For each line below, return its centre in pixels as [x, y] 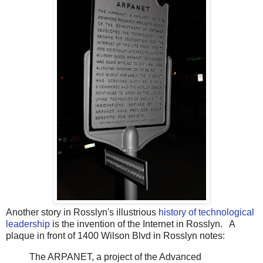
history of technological [206, 213]
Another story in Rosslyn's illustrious [82, 213]
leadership [28, 224]
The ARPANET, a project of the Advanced [115, 257]
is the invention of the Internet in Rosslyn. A [142, 224]
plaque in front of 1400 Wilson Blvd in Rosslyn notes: [115, 236]
